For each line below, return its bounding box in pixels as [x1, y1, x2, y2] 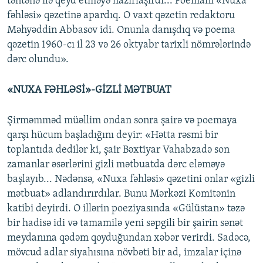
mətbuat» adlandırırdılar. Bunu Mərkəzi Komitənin [7, 188, 235, 200]
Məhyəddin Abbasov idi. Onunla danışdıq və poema [7, 25, 235, 36]
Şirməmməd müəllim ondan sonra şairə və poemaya [7, 115, 237, 127]
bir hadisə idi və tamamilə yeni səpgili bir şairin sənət [7, 218, 243, 230]
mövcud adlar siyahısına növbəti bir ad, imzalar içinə [7, 247, 241, 259]
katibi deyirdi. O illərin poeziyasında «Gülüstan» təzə [7, 203, 245, 215]
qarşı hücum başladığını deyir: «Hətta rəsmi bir [7, 130, 218, 141]
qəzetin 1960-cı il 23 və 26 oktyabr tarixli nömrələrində [7, 39, 251, 51]
